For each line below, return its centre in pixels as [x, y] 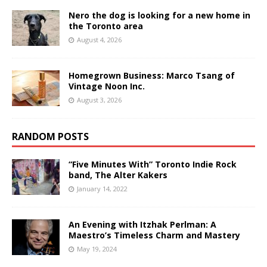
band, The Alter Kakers [118, 175]
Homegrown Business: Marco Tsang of [152, 75]
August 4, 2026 [99, 39]
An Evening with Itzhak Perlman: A [142, 224]
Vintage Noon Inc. [107, 86]
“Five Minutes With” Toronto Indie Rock [153, 164]
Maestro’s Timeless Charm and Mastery [154, 235]
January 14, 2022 [102, 188]
